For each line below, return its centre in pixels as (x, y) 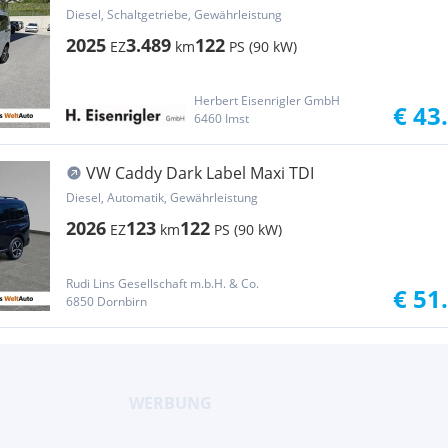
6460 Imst (221, 118)
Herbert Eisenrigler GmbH (267, 100)
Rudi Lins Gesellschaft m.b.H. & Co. (162, 283)
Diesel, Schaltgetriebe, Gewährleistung (174, 14)
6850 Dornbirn (106, 301)
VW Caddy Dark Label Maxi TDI (200, 173)
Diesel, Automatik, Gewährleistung (162, 197)
